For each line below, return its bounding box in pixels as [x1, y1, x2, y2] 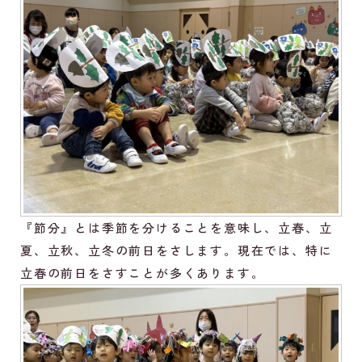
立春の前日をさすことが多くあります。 [20, 264, 265, 282]
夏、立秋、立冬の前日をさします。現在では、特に [20, 242, 333, 259]
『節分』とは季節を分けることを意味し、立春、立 [20, 219, 333, 237]
